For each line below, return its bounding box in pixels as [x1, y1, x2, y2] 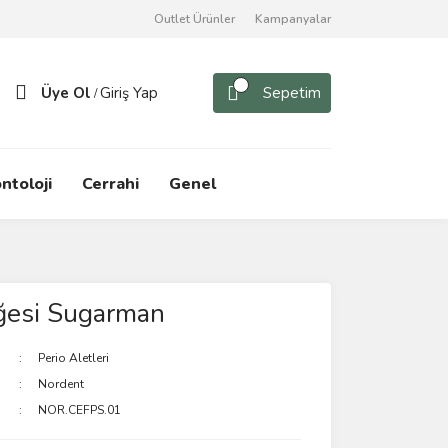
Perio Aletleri [38, 350, 110, 366]
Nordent [38, 376, 85, 392]
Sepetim [263, 83, 321, 103]
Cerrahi [82, 173, 139, 195]
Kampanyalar [255, 11, 331, 27]
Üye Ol [41, 83, 91, 103]
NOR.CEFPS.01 [38, 402, 122, 418]
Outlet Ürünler [154, 11, 235, 27]
